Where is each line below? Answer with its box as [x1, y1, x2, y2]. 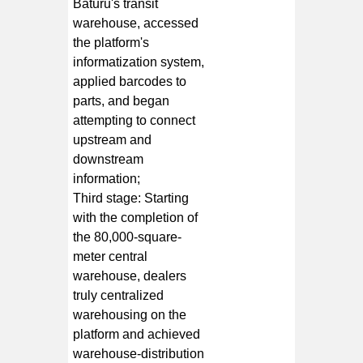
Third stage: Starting [73, 190, 190, 205]
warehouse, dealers [73, 268, 187, 283]
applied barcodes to [73, 74, 187, 88]
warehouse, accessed [73, 15, 199, 30]
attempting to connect [73, 113, 196, 127]
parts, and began [73, 93, 170, 108]
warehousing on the [73, 307, 187, 322]
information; [73, 171, 141, 186]
